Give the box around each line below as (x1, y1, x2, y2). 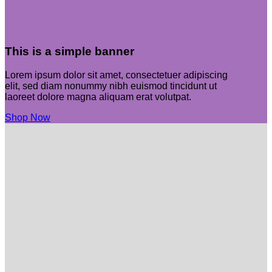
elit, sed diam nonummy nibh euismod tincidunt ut (5, 81, 217, 92)
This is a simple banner (5, 45, 134, 58)
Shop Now (5, 112, 50, 123)
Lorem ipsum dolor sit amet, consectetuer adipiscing (5, 70, 228, 81)
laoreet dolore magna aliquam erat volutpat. (5, 92, 191, 103)
